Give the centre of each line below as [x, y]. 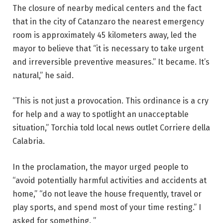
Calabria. [29, 141]
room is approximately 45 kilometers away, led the [105, 35]
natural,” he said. [43, 75]
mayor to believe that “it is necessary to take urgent [108, 48]
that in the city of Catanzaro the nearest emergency [108, 21]
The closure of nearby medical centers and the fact [107, 8]
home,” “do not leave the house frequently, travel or [107, 194]
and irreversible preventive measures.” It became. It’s [111, 62]
